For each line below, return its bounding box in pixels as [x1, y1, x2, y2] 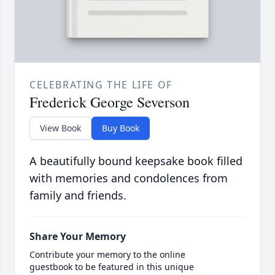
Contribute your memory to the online [29, 249, 185, 261]
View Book [40, 122, 81, 134]
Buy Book [102, 122, 139, 134]
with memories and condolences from [29, 171, 228, 186]
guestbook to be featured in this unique [29, 261, 194, 273]
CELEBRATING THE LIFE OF [29, 78, 172, 92]
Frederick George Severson [29, 92, 190, 112]
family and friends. [29, 188, 126, 203]
